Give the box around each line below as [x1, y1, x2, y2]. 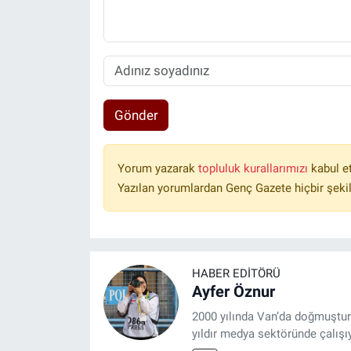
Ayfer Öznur [191, 282, 275, 302]
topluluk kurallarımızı [197, 161, 311, 176]
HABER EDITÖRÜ [191, 266, 280, 281]
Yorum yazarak [117, 161, 198, 176]
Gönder [114, 107, 158, 123]
